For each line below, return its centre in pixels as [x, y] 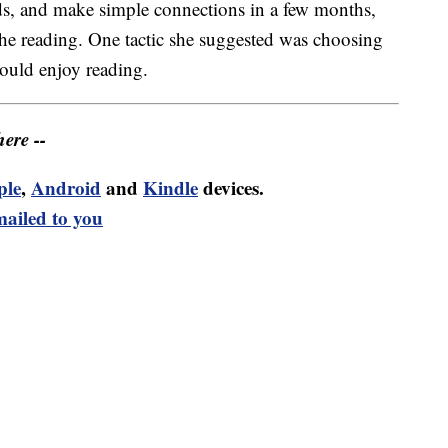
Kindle [170, 188]
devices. [231, 188]
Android [66, 188]
